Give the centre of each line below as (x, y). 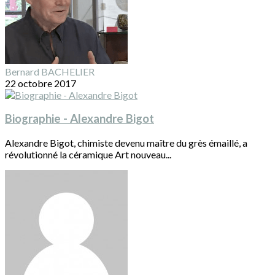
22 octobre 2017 (41, 83)
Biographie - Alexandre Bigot (79, 119)
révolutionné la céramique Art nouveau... (88, 155)
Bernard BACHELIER (50, 71)
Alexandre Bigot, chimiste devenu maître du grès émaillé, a (126, 143)
